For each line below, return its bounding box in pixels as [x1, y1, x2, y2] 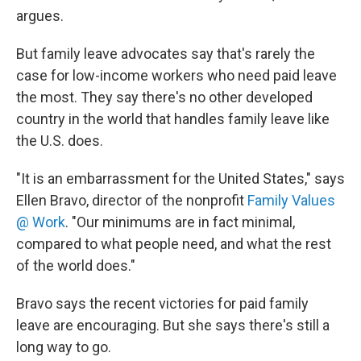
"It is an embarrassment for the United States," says [16, 170, 345, 188]
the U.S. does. [16, 132, 103, 150]
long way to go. [16, 338, 111, 356]
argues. [16, 7, 64, 25]
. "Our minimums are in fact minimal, [65, 214, 295, 231]
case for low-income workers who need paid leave [16, 67, 337, 85]
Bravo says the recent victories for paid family [16, 295, 309, 313]
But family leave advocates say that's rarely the [16, 45, 315, 63]
